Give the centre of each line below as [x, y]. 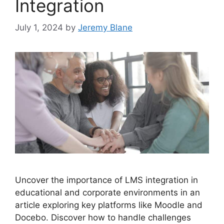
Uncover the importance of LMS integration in [106, 180]
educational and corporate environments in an [107, 192]
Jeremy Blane [105, 28]
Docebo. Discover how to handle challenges [103, 217]
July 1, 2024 [39, 28]
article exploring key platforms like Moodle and [109, 205]
